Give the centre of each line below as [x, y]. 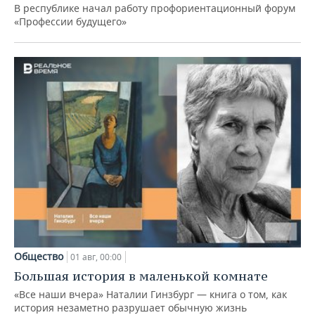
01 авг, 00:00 [96, 257]
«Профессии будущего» [70, 21]
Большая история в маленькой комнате [141, 276]
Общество [39, 257]
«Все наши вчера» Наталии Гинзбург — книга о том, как [150, 295]
